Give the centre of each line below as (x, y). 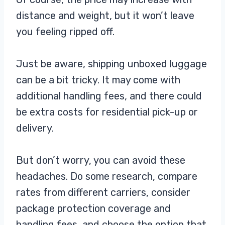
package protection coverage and (93, 208)
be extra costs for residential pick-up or (107, 112)
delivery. (36, 128)
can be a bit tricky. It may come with (98, 80)
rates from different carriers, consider (103, 192)
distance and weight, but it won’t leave (105, 15)
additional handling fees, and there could (109, 96)
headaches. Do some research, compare (107, 176)
